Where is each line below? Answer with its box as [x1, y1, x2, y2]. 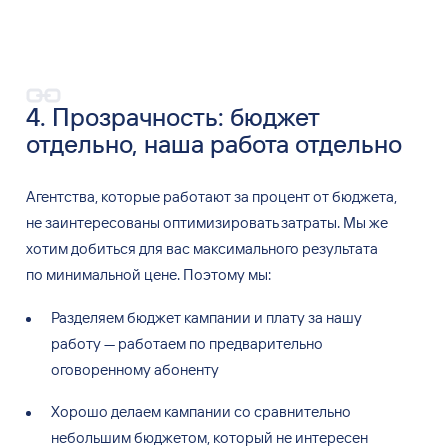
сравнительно [253, 401, 351, 421]
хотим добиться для [25, 239, 163, 259]
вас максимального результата [165, 239, 378, 259]
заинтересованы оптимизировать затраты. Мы [44, 213, 366, 233]
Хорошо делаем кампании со [50, 401, 251, 421]
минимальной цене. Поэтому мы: [45, 265, 271, 285]
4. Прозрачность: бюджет [25, 101, 319, 133]
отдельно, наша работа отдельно [25, 128, 402, 160]
